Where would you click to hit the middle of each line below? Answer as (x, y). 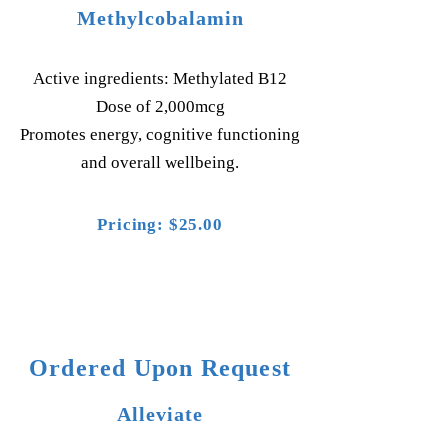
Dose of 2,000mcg (160, 106)
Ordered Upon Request (160, 368)
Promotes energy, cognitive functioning (160, 134)
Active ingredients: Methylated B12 (160, 78)
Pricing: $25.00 (160, 224)
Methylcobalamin (160, 18)
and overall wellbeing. (160, 162)
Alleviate (160, 414)
